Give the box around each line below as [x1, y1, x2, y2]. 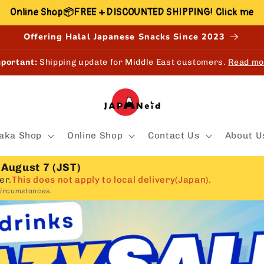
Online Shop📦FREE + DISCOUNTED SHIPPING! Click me [10, 6, 255, 18]
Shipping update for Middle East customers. [37, 57, 229, 68]
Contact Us [148, 130, 200, 141]
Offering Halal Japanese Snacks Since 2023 [24, 31, 226, 42]
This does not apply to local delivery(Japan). [11, 174, 212, 186]
